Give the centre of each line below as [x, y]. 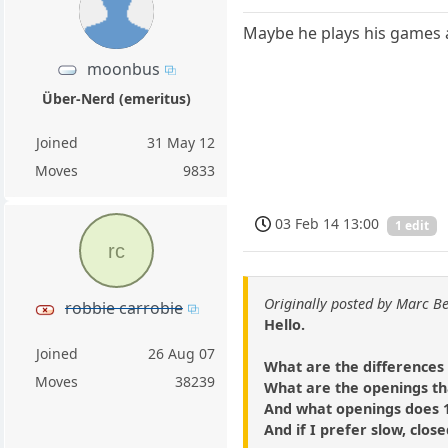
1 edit [412, 225]
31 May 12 [181, 142]
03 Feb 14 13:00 [327, 223]
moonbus [124, 68]
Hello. [285, 325]
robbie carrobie [123, 307]
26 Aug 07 [182, 353]
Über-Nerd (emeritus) [116, 98]
